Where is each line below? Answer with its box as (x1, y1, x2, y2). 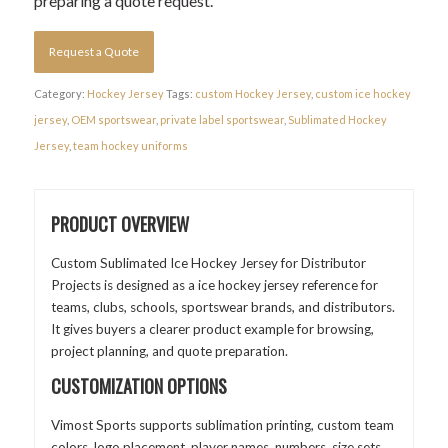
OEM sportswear (70, 113, 156, 127)
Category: (33, 87, 87, 101)
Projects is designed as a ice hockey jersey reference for (50, 277, 378, 294)
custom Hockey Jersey (194, 87, 311, 101)
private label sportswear (159, 113, 284, 127)
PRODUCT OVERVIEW (50, 211, 189, 238)
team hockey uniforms (72, 139, 188, 153)
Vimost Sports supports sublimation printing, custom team (50, 416, 394, 433)
